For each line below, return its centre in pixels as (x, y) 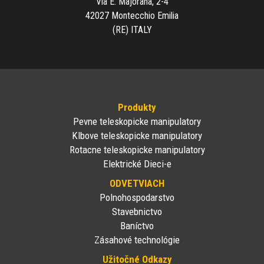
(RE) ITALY (132, 30)
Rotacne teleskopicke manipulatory (137, 150)
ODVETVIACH (137, 184)
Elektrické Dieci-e (137, 164)
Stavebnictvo (137, 212)
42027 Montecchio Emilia (132, 16)
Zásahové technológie (137, 240)
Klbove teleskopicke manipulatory (137, 136)
